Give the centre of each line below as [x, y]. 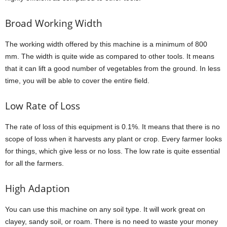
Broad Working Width [54, 23]
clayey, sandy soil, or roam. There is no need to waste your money [111, 221]
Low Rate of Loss [43, 106]
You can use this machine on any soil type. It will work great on [105, 209]
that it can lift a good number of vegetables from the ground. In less [113, 68]
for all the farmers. [34, 163]
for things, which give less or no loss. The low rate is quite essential [112, 151]
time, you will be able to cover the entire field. [77, 80]
